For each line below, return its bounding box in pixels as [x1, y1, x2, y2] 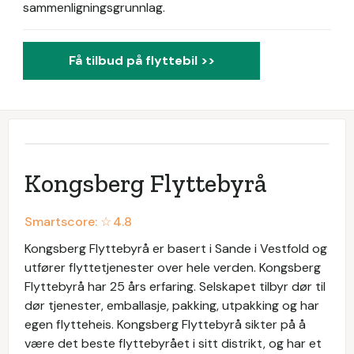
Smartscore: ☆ [24, 213, 111, 230]
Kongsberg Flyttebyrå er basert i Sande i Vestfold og [24, 240, 327, 257]
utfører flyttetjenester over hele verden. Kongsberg [24, 259, 321, 276]
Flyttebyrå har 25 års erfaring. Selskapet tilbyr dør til [24, 278, 326, 295]
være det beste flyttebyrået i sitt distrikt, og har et [24, 335, 322, 352]
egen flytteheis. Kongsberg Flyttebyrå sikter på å [24, 316, 306, 333]
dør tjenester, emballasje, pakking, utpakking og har [24, 297, 319, 314]
